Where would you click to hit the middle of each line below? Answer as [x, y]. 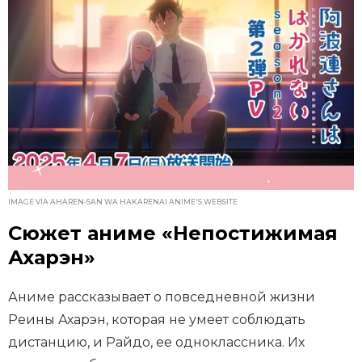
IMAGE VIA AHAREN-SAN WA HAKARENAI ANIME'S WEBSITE [123, 202]
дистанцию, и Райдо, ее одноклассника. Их [156, 343]
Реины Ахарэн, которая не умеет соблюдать [157, 320]
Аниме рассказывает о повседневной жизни [162, 297]
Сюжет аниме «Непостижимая [173, 234]
